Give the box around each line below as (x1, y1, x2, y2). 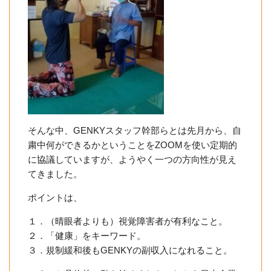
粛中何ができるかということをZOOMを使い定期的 (28, 139, 237, 150)
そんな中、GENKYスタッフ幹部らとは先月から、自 (28, 125, 241, 135)
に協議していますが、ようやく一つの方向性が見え (28, 154, 237, 165)
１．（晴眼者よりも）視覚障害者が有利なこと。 (28, 215, 227, 226)
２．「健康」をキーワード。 (28, 230, 146, 241)
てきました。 (28, 168, 82, 179)
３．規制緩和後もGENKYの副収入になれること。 (28, 244, 232, 255)
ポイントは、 (28, 192, 82, 203)
